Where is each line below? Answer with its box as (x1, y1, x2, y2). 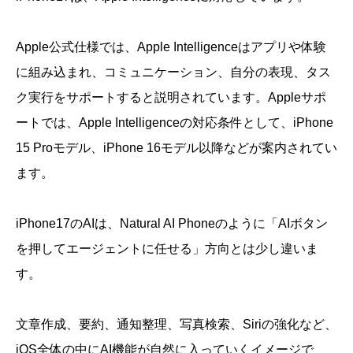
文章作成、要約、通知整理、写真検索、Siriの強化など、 (16, 318, 337, 332)
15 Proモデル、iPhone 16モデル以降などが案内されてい (16, 141, 337, 155)
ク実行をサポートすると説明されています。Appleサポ (16, 91, 326, 105)
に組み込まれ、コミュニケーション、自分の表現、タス (16, 65, 331, 80)
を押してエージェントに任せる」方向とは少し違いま (16, 242, 318, 256)
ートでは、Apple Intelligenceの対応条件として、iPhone (16, 116, 333, 130)
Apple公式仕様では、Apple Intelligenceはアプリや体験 (16, 40, 326, 54)
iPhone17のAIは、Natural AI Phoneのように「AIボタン (16, 217, 328, 231)
